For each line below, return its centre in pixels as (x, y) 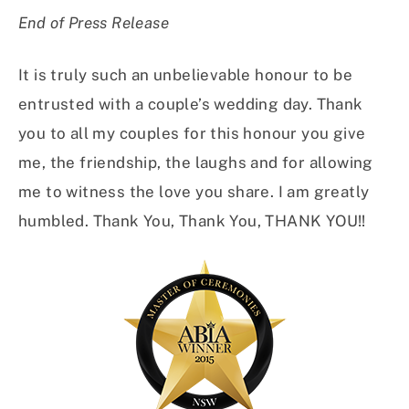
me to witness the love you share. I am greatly (194, 191)
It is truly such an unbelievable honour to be (185, 74)
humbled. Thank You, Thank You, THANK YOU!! (192, 220)
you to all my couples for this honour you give (192, 133)
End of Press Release (94, 22)
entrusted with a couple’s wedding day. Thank (191, 104)
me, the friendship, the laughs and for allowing (196, 162)
